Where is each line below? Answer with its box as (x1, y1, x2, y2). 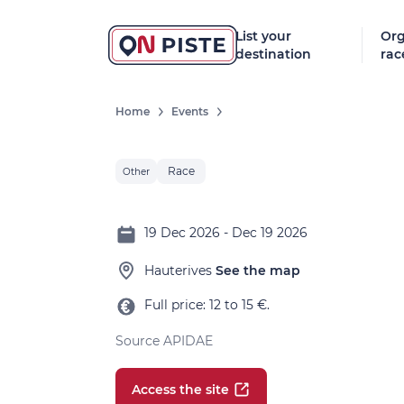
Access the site (132, 381, 229, 398)
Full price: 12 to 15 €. (144, 297, 270, 313)
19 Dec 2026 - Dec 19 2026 (144, 225, 308, 241)
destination (235, 46, 312, 62)
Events (171, 105, 208, 118)
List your (235, 28, 292, 44)
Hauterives (144, 262, 212, 279)
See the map (216, 262, 300, 279)
